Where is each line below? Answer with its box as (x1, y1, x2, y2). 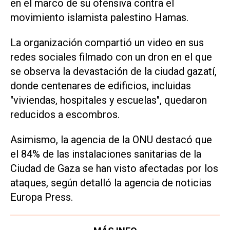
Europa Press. (10, 190, 73, 203)
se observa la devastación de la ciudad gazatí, (10, 65, 217, 78)
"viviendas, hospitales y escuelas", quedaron (10, 93, 207, 106)
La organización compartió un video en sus (10, 36, 204, 49)
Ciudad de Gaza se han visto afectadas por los (10, 162, 218, 175)
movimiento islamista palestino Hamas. (10, 11, 188, 24)
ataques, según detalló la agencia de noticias (10, 176, 212, 189)
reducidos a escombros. (10, 108, 120, 121)
